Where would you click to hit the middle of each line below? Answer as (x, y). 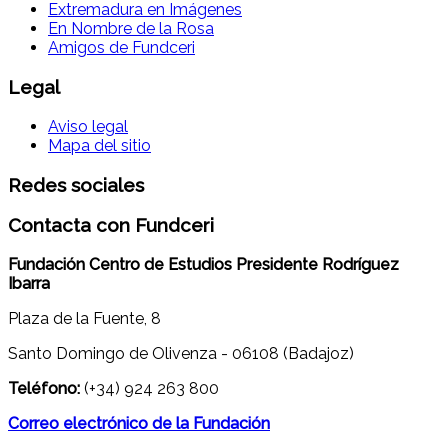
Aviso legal (88, 126)
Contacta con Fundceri (111, 225)
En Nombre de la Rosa (131, 29)
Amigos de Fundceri (121, 48)
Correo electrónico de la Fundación (139, 423)
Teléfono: (44, 388)
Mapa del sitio (99, 145)
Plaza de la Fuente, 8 (84, 318)
